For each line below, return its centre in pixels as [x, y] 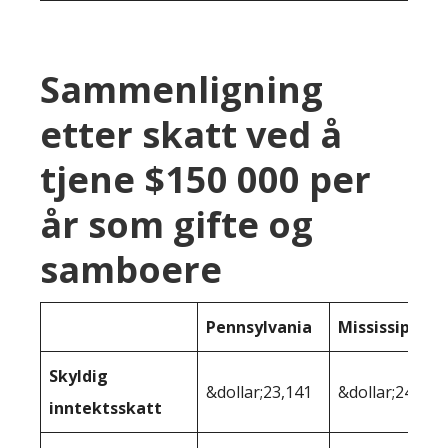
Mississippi [381, 326]
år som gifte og [176, 224]
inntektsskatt [105, 407]
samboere [131, 269]
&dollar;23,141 [259, 391]
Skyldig [78, 375]
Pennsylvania [259, 326]
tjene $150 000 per [205, 179]
